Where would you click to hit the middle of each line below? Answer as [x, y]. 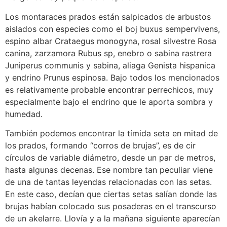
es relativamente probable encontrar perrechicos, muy [109, 89]
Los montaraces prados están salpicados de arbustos [108, 16]
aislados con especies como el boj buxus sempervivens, [112, 29]
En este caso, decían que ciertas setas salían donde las [111, 194]
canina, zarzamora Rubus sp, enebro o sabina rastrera [108, 53]
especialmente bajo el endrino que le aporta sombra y [109, 102]
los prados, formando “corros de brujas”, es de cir [100, 146]
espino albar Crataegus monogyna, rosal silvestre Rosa [111, 41]
